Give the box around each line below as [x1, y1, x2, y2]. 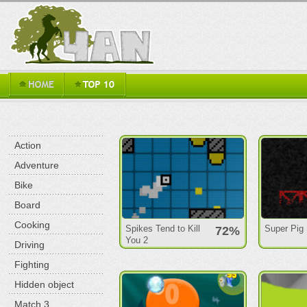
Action [14, 140, 42, 151]
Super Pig [265, 223, 304, 234]
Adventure [14, 160, 60, 171]
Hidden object [14, 279, 75, 290]
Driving [14, 239, 45, 250]
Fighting [14, 259, 50, 270]
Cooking [14, 219, 51, 230]
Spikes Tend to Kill [125, 223, 201, 234]
